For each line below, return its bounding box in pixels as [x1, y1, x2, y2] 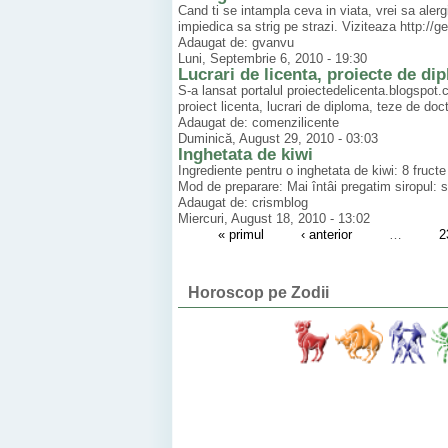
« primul [217, 227, 264, 243]
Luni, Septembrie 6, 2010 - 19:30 [178, 51, 367, 67]
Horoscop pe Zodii [188, 284, 329, 302]
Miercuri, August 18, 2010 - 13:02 [178, 211, 370, 227]
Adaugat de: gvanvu [178, 35, 294, 51]
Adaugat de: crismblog [178, 195, 308, 211]
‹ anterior [300, 227, 352, 243]
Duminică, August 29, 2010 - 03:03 [178, 131, 378, 147]
